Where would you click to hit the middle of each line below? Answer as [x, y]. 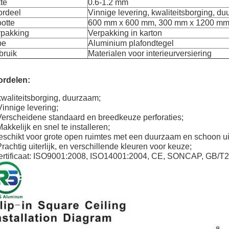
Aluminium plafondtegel [131, 43]
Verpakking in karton [125, 33]
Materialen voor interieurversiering [150, 53]
